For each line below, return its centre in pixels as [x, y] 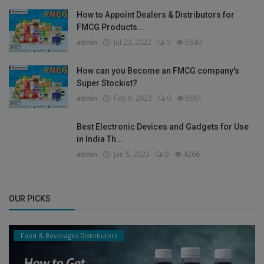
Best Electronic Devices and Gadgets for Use [163, 126]
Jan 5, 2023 [130, 154]
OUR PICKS [30, 198]
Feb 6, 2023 [131, 98]
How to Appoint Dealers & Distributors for [156, 14]
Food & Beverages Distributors [69, 235]
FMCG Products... [110, 27]
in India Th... [100, 139]
